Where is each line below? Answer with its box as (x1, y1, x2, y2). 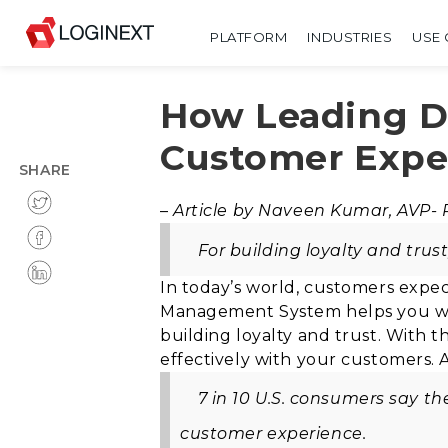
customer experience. (180, 424, 371, 444)
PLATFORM (210, 29, 288, 45)
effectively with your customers (160, 349, 432, 369)
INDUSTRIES (307, 29, 393, 45)
